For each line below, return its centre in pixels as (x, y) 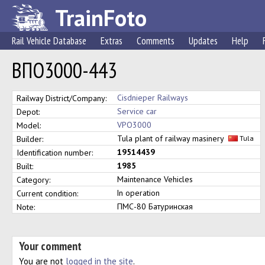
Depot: (28, 112)
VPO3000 (134, 125)
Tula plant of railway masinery (173, 138)
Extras (112, 41)
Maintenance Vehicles (155, 179)
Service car (137, 111)
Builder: (30, 139)
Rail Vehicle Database (49, 41)
